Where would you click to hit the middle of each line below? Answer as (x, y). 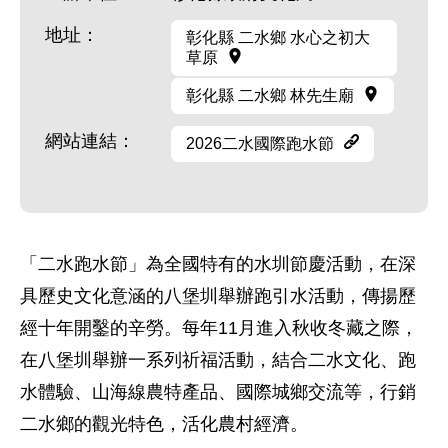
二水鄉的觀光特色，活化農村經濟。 (164, 424)
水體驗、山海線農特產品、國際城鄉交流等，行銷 (218, 392)
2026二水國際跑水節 (260, 143)
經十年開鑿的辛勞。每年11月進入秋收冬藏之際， (219, 328)
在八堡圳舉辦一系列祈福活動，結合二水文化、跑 (218, 360)
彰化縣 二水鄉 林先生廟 (270, 95)
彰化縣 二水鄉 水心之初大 (278, 37)
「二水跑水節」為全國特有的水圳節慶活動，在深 (218, 264)
